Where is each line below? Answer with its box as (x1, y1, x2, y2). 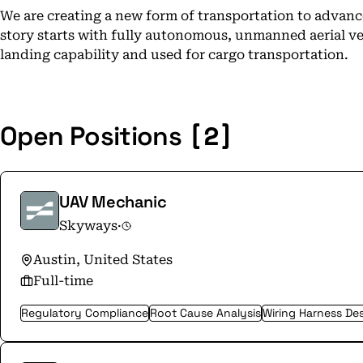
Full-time (33, 273, 93, 288)
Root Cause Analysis (150, 305, 261, 320)
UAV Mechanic (59, 191, 167, 212)
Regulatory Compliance (21, 305, 148, 320)
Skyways (59, 218, 117, 233)
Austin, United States (33, 252, 173, 267)
